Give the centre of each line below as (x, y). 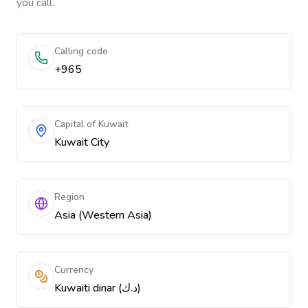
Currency (74, 270)
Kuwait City (82, 142)
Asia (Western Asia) (103, 215)
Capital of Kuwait (91, 124)
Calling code (81, 51)
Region (69, 197)
